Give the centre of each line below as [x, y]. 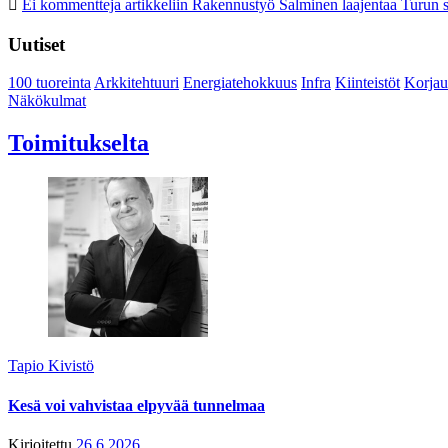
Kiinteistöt [367, 83]
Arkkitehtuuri [136, 83]
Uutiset [36, 44]
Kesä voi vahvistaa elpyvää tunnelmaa [136, 405]
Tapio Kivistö [51, 366]
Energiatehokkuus [240, 83]
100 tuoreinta [49, 83]
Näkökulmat [47, 101]
